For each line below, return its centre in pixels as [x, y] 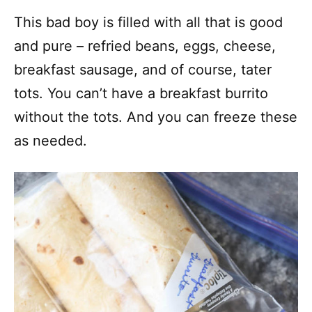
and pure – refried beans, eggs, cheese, [145, 46]
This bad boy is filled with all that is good [148, 23]
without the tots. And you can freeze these [156, 117]
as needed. [50, 141]
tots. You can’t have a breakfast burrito [141, 94]
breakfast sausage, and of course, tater [143, 70]
